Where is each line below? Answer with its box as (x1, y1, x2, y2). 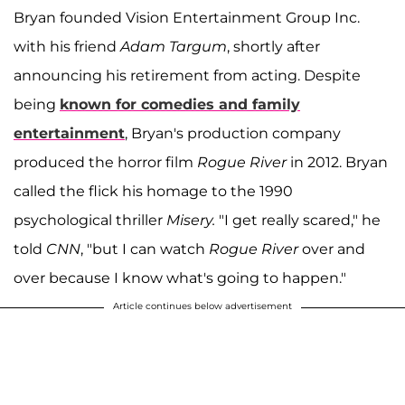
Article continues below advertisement (113, 299, 292, 312)
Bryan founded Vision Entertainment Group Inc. (14, 8, 360, 26)
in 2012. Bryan (287, 153, 388, 171)
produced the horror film (14, 153, 197, 171)
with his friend (14, 37, 120, 55)
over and (302, 240, 365, 258)
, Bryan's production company (125, 124, 341, 142)
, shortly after (227, 37, 320, 55)
